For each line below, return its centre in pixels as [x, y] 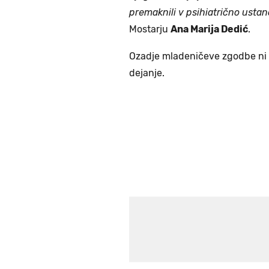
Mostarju [150, 29]
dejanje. [147, 73]
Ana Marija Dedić [209, 29]
